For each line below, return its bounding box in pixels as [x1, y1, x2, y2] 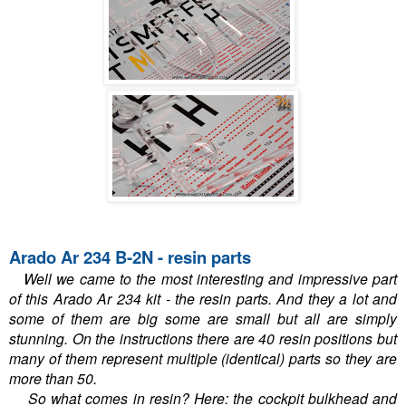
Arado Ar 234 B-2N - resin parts [9, 245, 251, 270]
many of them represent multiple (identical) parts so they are [9, 348, 397, 369]
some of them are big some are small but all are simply [9, 308, 397, 329]
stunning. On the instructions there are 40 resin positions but [9, 328, 397, 349]
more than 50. [9, 368, 101, 389]
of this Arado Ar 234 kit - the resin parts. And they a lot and [9, 288, 397, 309]
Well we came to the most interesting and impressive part [18, 268, 398, 289]
